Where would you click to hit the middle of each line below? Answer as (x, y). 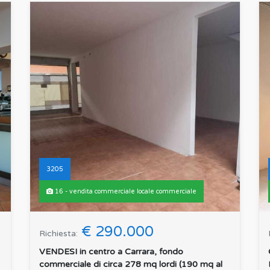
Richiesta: (58, 234)
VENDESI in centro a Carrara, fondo (111, 252)
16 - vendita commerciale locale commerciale (125, 192)
